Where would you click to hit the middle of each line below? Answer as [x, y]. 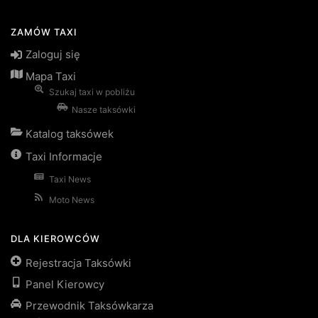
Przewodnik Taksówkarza [89, 305]
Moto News [71, 199]
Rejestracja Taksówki [78, 263]
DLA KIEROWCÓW [55, 238]
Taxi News [70, 179]
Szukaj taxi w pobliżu [92, 92]
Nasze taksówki [104, 109]
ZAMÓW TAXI [44, 32]
